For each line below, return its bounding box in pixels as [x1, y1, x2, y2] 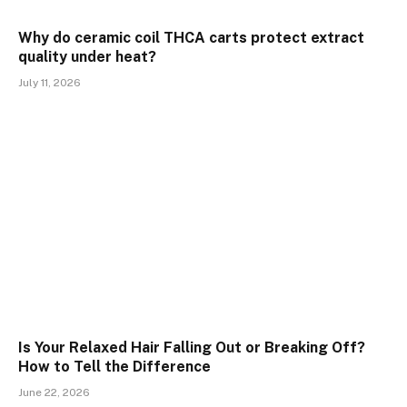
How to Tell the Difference [18, 357, 211, 375]
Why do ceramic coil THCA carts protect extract [18, 29, 364, 47]
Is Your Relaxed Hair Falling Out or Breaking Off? [18, 338, 365, 356]
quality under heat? [18, 48, 156, 66]
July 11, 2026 [18, 76, 81, 90]
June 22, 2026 [18, 385, 90, 399]
